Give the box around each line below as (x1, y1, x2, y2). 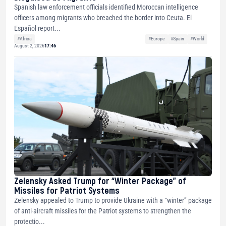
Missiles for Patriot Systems (14, 184, 120, 196)
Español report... (14, 24, 61, 33)
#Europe (148, 36, 165, 42)
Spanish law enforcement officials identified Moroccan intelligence (14, 3, 198, 12)
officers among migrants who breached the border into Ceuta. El (14, 14, 192, 22)
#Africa (17, 36, 32, 42)
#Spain (171, 36, 185, 42)
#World (190, 36, 204, 42)
